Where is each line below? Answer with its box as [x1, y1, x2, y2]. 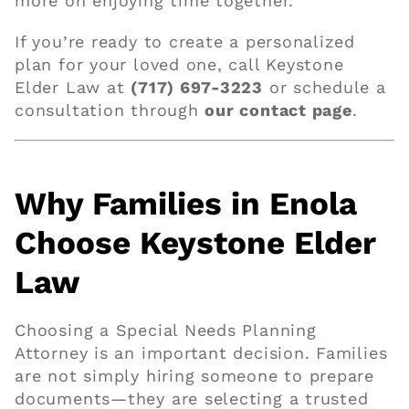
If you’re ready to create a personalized [15, 32, 356, 52]
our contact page [204, 100, 352, 121]
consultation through [15, 100, 205, 121]
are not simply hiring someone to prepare [15, 365, 375, 385]
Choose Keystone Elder [15, 223, 376, 262]
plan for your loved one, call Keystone [15, 55, 344, 75]
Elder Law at [15, 78, 131, 98]
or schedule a [263, 78, 386, 98]
